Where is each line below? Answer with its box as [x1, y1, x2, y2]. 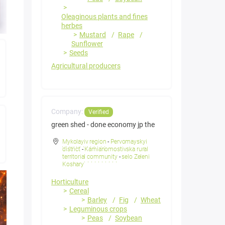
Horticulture [51, 178, 88, 186]
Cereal [69, 187, 89, 195]
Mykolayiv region [62, 138, 106, 146]
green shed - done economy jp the [51, 121, 155, 129]
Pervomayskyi [110, 138, 147, 146]
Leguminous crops [69, 205, 127, 213]
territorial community [62, 153, 118, 161]
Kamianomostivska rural [84, 146, 149, 153]
